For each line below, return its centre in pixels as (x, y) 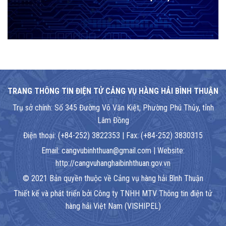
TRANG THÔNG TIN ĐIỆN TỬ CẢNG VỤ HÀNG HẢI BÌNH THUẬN (113, 91)
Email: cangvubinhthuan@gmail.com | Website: (113, 151)
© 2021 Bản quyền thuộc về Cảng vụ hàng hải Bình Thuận (113, 179)
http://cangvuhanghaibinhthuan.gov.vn (113, 163)
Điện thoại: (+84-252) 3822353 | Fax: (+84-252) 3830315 (113, 136)
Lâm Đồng (113, 121)
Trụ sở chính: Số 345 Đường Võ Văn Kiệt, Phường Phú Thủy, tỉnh (113, 108)
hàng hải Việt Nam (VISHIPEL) (113, 206)
